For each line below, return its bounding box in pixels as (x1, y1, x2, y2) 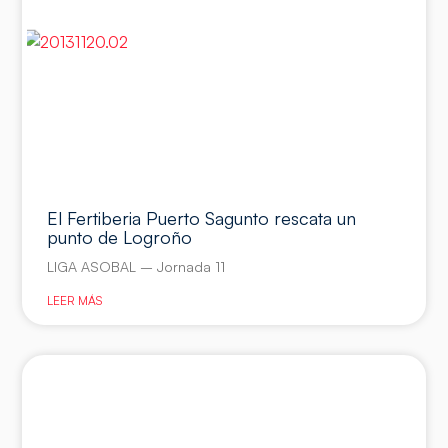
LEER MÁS (47, 293, 103, 309)
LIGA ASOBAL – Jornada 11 (47, 258, 226, 276)
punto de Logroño (47, 226, 193, 249)
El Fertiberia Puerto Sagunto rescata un (47, 207, 357, 230)
